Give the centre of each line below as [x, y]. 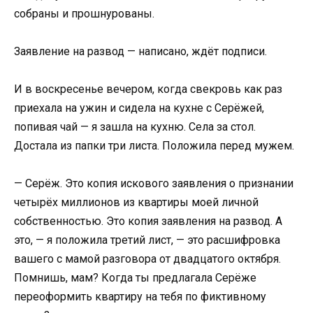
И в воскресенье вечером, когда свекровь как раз [148, 89]
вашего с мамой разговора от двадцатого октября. [147, 259]
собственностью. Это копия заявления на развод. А [148, 221]
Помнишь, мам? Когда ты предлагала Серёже [135, 278]
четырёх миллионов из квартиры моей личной [136, 203]
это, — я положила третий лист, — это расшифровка [147, 240]
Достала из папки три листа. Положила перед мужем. [154, 146]
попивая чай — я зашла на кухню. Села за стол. [135, 127]
